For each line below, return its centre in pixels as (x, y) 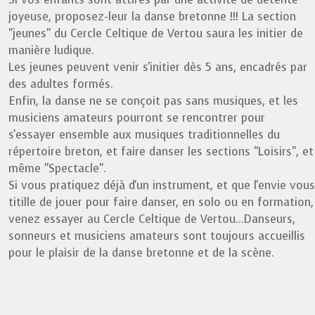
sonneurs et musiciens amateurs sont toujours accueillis (157, 236)
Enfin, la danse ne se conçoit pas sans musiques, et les (153, 101)
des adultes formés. (61, 84)
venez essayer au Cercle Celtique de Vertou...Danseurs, (152, 219)
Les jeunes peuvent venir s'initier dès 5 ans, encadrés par (158, 67)
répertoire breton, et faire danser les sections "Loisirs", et (161, 152)
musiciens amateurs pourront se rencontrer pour (137, 118)
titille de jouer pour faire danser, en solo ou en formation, (161, 202)
